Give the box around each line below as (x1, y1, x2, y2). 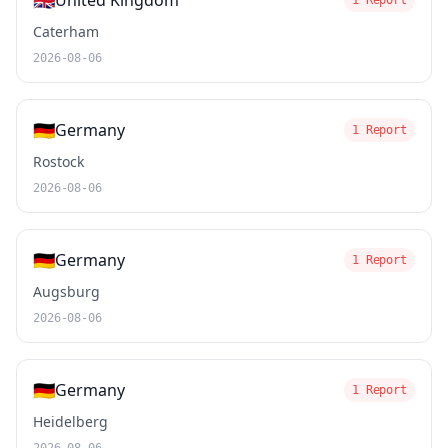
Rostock (33, 152, 84, 171)
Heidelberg (33, 412, 108, 431)
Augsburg (33, 282, 100, 301)
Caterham (33, 22, 99, 41)
